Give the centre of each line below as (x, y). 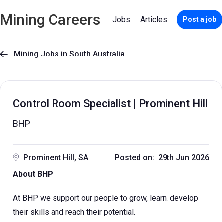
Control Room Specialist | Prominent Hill (110, 103)
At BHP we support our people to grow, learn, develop (106, 198)
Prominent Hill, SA (56, 157)
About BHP (33, 174)
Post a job (199, 19)
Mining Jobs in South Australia (66, 54)
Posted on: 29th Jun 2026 (162, 157)
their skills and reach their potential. (74, 212)
